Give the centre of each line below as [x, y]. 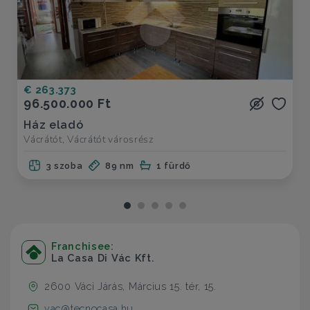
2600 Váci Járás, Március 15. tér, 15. [130, 286]
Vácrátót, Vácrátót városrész [89, 139]
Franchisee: [83, 246]
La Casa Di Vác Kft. [103, 257]
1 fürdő [174, 166]
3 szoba [64, 166]
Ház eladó [54, 125]
